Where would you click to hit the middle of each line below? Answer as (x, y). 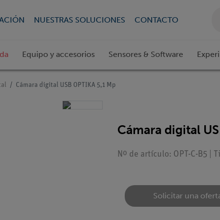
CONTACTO (156, 20)
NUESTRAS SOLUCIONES (79, 20)
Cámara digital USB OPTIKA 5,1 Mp (66, 85)
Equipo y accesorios (58, 55)
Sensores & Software (146, 55)
